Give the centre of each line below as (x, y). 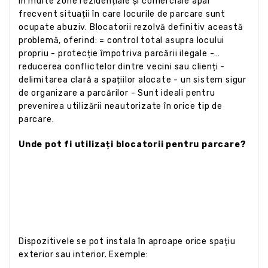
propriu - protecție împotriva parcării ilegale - (117, 53)
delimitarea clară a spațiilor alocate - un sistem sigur (133, 80)
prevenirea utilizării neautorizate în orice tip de (121, 106)
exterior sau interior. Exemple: (83, 254)
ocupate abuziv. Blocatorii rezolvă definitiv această (131, 27)
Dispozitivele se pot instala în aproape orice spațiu (127, 241)
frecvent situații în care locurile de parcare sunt (122, 14)
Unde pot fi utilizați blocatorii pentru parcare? (133, 144)
